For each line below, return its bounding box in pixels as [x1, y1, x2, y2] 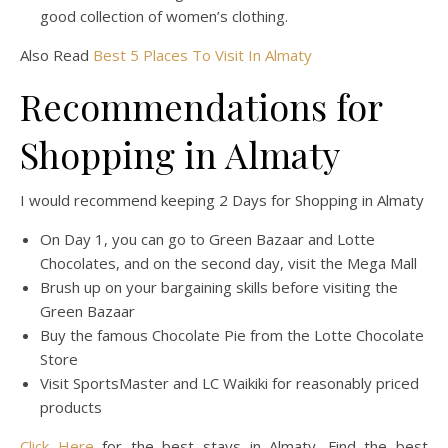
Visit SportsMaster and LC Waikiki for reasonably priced [40, 373, 419, 394]
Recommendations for [20, 82, 382, 131]
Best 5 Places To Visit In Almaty [89, 45, 312, 66]
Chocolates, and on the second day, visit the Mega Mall [40, 253, 417, 274]
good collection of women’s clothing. [40, 6, 288, 27]
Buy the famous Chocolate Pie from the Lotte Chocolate [40, 325, 424, 346]
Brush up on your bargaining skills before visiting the [40, 277, 398, 298]
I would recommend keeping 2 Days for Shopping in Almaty [20, 190, 424, 211]
